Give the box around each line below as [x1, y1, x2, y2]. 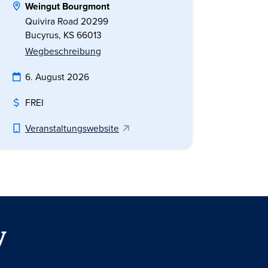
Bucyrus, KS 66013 [25, 28, 102, 42]
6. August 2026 [25, 69, 89, 84]
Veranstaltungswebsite [25, 121, 119, 135]
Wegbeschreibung [25, 44, 101, 58]
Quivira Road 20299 [25, 14, 108, 28]
